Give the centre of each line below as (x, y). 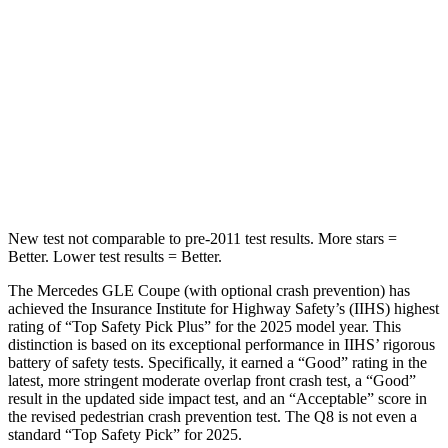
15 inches (331, 81)
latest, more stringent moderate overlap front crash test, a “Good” (212, 380)
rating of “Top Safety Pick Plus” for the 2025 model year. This (204, 326)
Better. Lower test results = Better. (115, 256)
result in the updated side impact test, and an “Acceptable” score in (217, 398)
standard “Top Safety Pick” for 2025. (125, 434)
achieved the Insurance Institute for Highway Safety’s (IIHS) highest (223, 308)
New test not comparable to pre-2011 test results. (161, 238)
